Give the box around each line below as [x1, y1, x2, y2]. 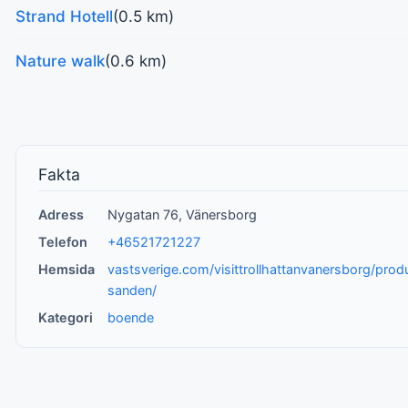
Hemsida [37, 260, 95, 277]
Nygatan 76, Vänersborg [107, 206, 258, 222]
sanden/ [107, 281, 158, 298]
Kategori [37, 310, 93, 326]
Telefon [37, 233, 87, 250]
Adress [37, 206, 84, 222]
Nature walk [15, 51, 105, 70]
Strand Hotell [15, 6, 113, 25]
